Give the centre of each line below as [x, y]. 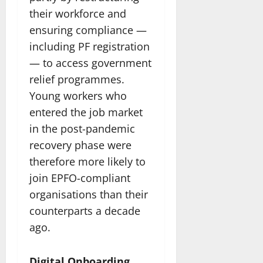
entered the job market [86, 112]
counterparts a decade [85, 210]
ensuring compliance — [88, 30]
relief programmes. [77, 79]
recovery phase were [80, 145]
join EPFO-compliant [80, 178]
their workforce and [78, 13]
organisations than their [89, 194]
